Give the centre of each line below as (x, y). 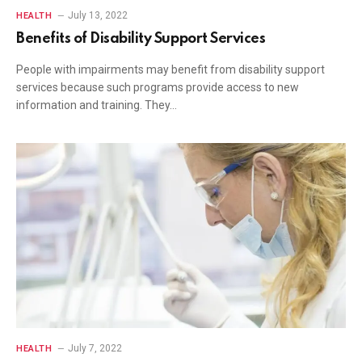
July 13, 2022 (98, 15)
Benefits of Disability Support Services (141, 38)
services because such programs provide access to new (158, 87)
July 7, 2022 (95, 348)
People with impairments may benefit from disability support (170, 69)
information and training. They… (97, 105)
